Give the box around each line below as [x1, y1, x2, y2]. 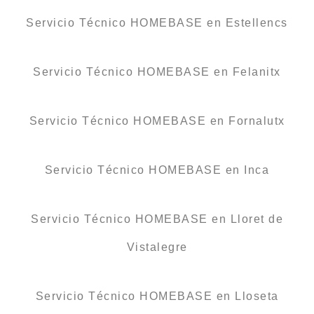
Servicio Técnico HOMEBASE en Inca [44, 163, 270, 176]
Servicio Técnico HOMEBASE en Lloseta [35, 289, 279, 302]
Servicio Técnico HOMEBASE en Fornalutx [29, 114, 285, 127]
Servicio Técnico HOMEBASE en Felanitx [33, 65, 281, 78]
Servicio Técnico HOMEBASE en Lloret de [31, 212, 283, 225]
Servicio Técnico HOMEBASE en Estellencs [26, 16, 288, 29]
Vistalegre [126, 240, 188, 253]
